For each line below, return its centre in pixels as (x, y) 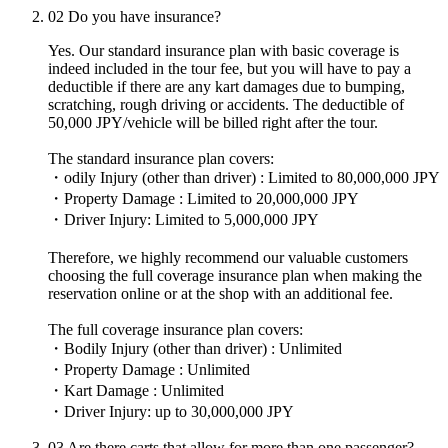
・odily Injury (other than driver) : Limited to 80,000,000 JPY (244, 177)
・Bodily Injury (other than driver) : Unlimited (195, 348)
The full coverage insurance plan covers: (175, 329)
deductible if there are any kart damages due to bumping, (226, 86)
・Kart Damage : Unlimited (136, 390)
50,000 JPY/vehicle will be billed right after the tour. (213, 122)
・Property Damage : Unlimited (149, 369)
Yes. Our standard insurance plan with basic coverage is (223, 50)
